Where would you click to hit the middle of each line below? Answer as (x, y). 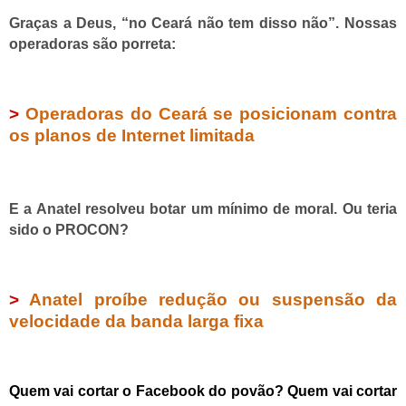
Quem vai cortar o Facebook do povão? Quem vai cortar (203, 391)
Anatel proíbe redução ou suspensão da (213, 299)
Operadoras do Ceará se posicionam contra (211, 113)
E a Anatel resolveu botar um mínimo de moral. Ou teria (203, 208)
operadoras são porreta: (92, 44)
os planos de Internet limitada (132, 135)
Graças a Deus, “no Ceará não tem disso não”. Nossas (203, 24)
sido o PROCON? (69, 229)
